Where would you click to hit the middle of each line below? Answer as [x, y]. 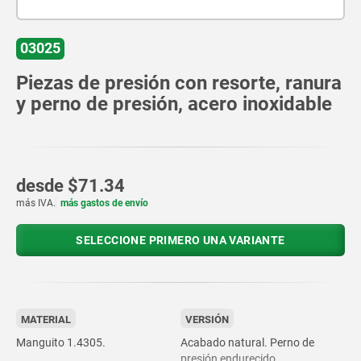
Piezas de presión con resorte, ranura [179, 83]
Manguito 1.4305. [61, 342]
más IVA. [36, 203]
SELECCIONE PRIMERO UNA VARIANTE [180, 240]
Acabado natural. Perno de [247, 342]
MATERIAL [46, 319]
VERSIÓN [207, 319]
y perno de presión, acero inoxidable [174, 104]
